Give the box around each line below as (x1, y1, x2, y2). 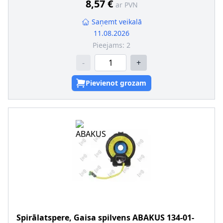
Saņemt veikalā (91, 17, 142, 26)
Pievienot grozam (86, 78, 146, 88)
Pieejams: (93, 40, 126, 50)
